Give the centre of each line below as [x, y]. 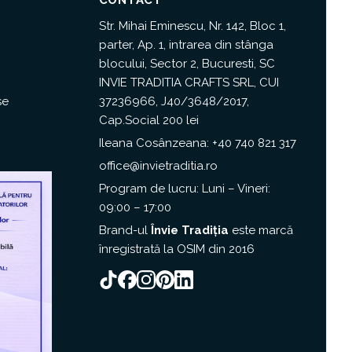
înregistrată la [137, 249]
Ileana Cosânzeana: [155, 143]
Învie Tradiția [189, 230]
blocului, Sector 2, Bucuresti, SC [187, 63]
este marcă [260, 230]
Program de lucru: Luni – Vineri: [184, 188]
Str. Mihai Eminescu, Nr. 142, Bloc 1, [192, 26]
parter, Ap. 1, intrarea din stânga [186, 44]
